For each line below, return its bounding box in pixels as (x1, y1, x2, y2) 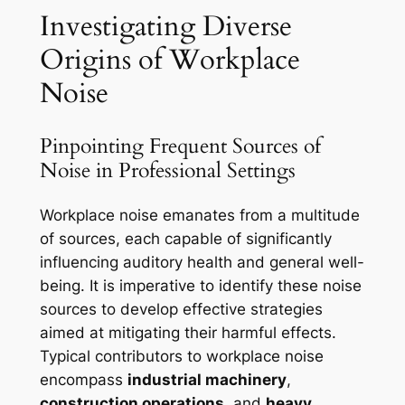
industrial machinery (127, 370, 287, 389)
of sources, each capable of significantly (39, 229, 332, 248)
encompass (39, 370, 127, 389)
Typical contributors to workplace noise (39, 346, 324, 365)
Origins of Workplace (39, 40, 300, 79)
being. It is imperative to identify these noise (39, 276, 362, 295)
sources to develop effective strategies (39, 299, 323, 318)
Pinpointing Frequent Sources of (39, 131, 321, 160)
